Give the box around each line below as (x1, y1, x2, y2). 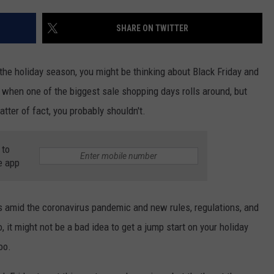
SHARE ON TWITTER (116, 23, 188, 34)
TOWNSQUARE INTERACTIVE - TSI (111, 51, 232, 61)
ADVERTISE (111, 20, 151, 30)
